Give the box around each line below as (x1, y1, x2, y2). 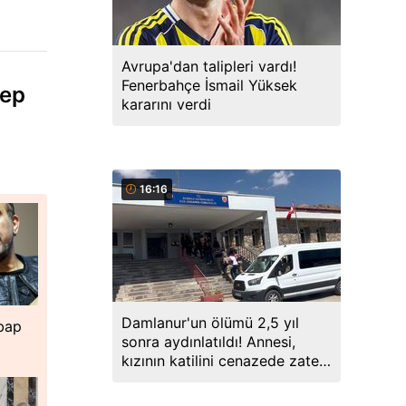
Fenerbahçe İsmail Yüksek (121, 76, 297, 94)
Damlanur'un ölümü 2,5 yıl (121, 314, 299, 332)
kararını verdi (121, 95, 211, 113)
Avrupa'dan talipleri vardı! (121, 57, 296, 75)
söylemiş (121, 371, 181, 389)
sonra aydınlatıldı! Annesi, (121, 333, 295, 351)
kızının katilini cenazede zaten (121, 352, 327, 370)
